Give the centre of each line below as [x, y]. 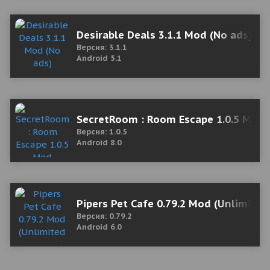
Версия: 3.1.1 [102, 47]
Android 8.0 [99, 143]
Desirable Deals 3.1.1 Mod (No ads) [165, 35]
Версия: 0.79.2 [104, 216]
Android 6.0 [99, 227]
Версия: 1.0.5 [102, 132]
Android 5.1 [99, 58]
